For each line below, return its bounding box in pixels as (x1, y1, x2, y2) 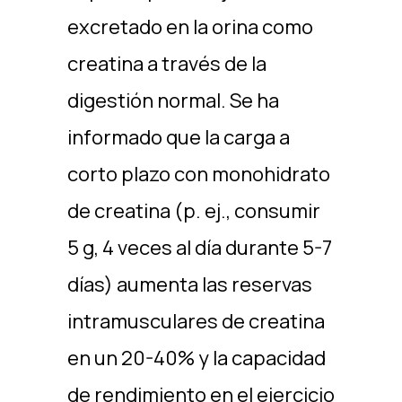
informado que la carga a (66, 124, 290, 151)
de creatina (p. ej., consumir (66, 197, 320, 224)
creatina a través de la (66, 50, 267, 77)
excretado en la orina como (66, 13, 313, 40)
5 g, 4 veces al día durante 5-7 (66, 234, 332, 261)
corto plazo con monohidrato (66, 161, 330, 188)
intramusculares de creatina (66, 308, 325, 335)
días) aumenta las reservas (66, 271, 312, 298)
